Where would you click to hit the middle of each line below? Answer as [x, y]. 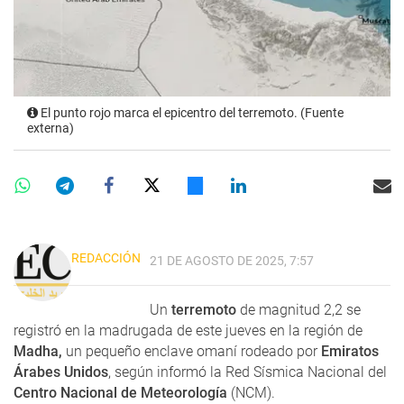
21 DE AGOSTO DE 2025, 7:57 [232, 261]
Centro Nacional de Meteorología [120, 392]
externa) [50, 128]
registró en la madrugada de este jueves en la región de [188, 330]
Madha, [38, 351]
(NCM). [251, 392]
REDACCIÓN [106, 257]
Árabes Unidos [61, 372]
